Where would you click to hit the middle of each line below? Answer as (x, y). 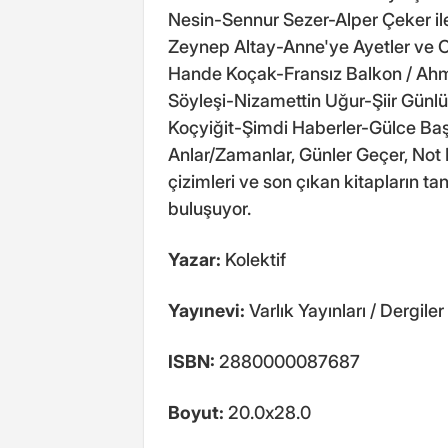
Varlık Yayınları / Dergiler (344, 311)
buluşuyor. (209, 209)
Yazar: (194, 260)
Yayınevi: (206, 311)
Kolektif (253, 260)
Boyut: (196, 413)
